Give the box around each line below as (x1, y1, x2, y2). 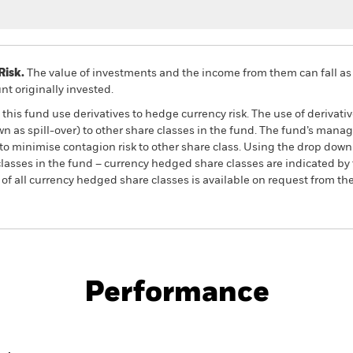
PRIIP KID (137, 250, 185, 260)
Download (137, 274, 188, 284)
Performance (84, 279, 269, 307)
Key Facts (98, 315, 156, 328)
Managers (223, 315, 283, 328)
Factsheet (217, 250, 266, 260)
